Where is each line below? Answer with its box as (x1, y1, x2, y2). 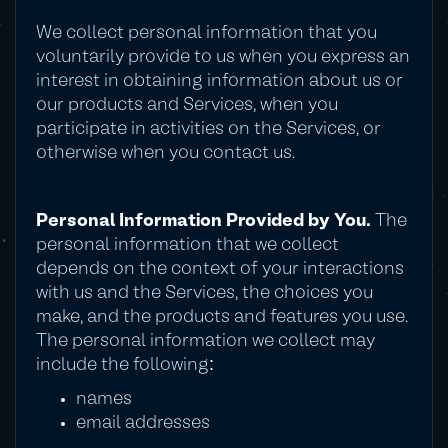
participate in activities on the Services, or (36, 121, 381, 138)
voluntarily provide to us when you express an (36, 49, 410, 66)
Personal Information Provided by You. (36, 213, 371, 230)
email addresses (76, 415, 210, 432)
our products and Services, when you (36, 97, 338, 114)
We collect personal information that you (36, 25, 377, 42)
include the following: (36, 357, 214, 374)
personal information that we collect (36, 237, 339, 254)
